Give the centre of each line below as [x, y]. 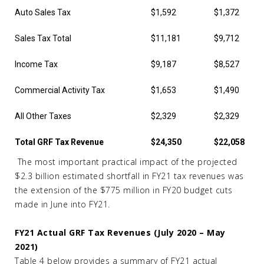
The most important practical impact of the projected [127, 162]
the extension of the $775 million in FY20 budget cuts [124, 190]
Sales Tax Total [43, 38]
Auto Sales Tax [43, 12]
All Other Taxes [43, 116]
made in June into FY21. [62, 204]
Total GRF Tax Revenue [59, 142]
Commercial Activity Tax [60, 90]
